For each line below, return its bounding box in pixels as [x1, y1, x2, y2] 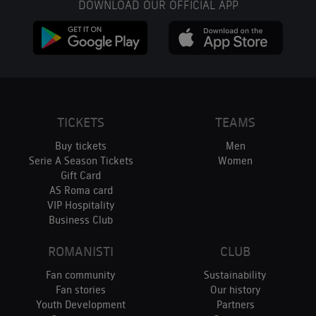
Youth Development [36, 298, 126, 312]
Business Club [49, 214, 113, 227]
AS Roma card [49, 184, 113, 197]
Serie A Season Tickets [28, 154, 133, 168]
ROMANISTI [48, 243, 114, 260]
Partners [216, 298, 255, 312]
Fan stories [56, 284, 106, 297]
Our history [209, 284, 261, 297]
